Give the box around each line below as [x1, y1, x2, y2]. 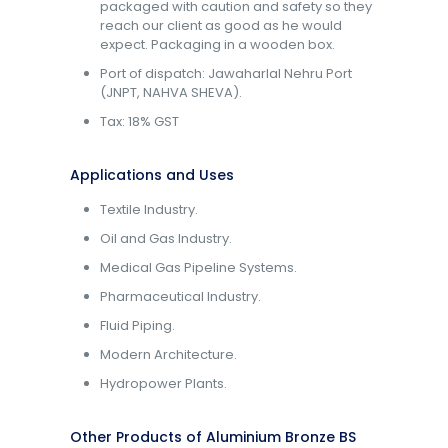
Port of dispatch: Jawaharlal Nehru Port [99, 63, 352, 83]
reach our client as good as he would [99, 15, 342, 35]
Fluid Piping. [99, 315, 175, 335]
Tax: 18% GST [99, 111, 179, 131]
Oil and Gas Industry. [99, 228, 232, 248]
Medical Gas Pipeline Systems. [99, 257, 297, 277]
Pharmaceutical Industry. [99, 286, 261, 306]
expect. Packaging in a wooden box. [99, 34, 335, 54]
